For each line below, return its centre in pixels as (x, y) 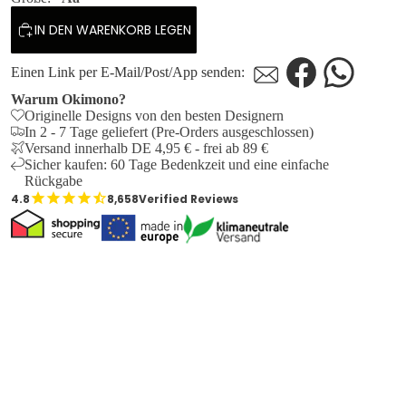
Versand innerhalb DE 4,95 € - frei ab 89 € (147, 148)
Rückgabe (54, 180)
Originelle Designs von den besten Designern (155, 115)
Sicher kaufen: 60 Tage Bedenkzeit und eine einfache (177, 164)
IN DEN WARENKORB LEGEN (113, 29)
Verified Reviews (188, 198)
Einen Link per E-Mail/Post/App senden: (128, 72)
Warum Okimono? (68, 99)
